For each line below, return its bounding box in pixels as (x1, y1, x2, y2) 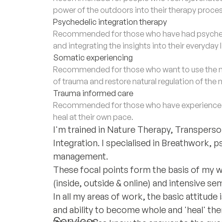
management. (53, 151, 108, 162)
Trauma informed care (53, 88, 133, 98)
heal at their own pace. (53, 112, 133, 122)
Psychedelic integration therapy (53, 17, 167, 27)
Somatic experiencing (53, 53, 133, 62)
